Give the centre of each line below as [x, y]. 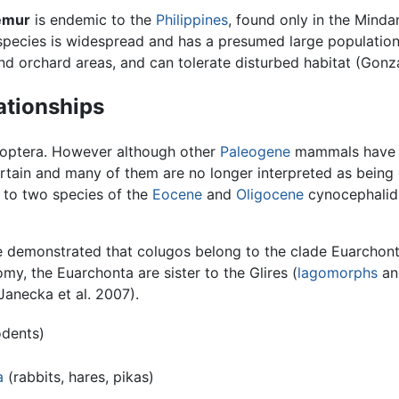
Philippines [192, 20]
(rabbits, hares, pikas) [79, 377]
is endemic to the [93, 20]
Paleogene [255, 152]
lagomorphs [338, 273]
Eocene [177, 195]
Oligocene [270, 195]
